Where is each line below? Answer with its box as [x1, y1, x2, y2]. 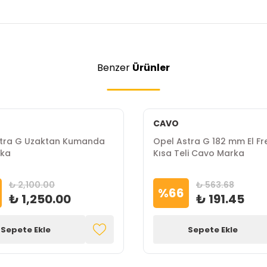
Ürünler [132, 61, 170, 74]
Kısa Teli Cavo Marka [153, 147, 244, 159]
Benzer [97, 61, 132, 74]
